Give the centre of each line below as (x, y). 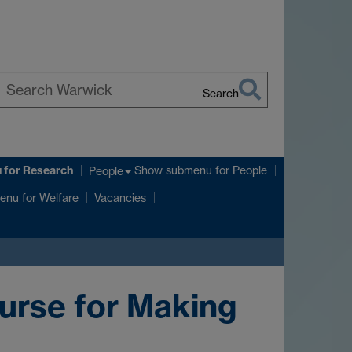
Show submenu (173, 170)
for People (240, 170)
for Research (37, 171)
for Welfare (49, 197)
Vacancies (120, 198)
